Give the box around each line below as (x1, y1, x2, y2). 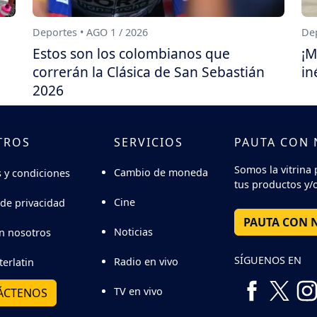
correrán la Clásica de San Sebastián (33, 62, 265, 82)
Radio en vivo (114, 254, 178, 268)
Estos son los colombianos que (33, 44, 230, 64)
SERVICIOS (114, 134, 183, 151)
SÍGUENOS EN (234, 253, 301, 267)
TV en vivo (114, 284, 163, 298)
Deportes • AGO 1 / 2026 (33, 25, 148, 39)
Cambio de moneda (114, 165, 208, 179)
